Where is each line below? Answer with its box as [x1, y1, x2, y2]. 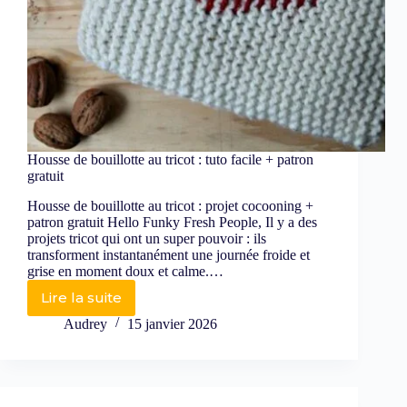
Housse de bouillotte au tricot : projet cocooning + [27, 197, 313, 213]
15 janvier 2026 [127, 315, 217, 332]
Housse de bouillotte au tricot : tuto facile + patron [27, 152, 313, 168]
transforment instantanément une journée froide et [27, 246, 310, 263]
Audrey [64, 315, 107, 332]
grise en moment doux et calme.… [27, 263, 223, 279]
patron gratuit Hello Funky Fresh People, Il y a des [27, 213, 317, 230]
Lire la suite [41, 289, 122, 307]
